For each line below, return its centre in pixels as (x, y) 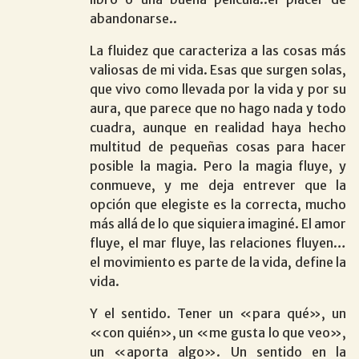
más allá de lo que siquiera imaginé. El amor (218, 223)
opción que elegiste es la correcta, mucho (218, 204)
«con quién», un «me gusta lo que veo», (218, 332)
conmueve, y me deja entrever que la (218, 185)
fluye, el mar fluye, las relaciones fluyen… (218, 242)
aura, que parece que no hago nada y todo (218, 108)
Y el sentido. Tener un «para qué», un (218, 313)
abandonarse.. (133, 18)
